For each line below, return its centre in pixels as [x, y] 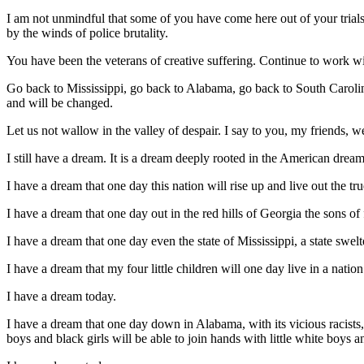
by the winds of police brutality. [87, 33]
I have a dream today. [61, 296]
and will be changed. [60, 103]
